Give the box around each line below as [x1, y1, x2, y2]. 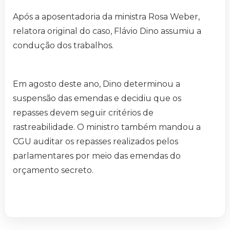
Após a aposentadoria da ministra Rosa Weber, [13, 12, 200, 22]
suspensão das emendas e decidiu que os [13, 93, 181, 104]
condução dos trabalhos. [13, 41, 113, 51]
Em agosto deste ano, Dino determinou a [13, 79, 180, 89]
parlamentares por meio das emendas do [13, 151, 181, 161]
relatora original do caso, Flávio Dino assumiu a [13, 26, 201, 36]
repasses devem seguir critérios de [13, 108, 154, 118]
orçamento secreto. [13, 165, 93, 176]
